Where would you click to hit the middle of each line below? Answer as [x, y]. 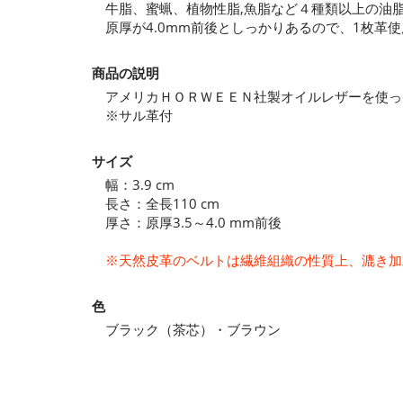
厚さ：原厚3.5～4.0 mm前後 [193, 222]
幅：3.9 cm [140, 184]
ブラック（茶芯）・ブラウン [193, 329]
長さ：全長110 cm [162, 203]
